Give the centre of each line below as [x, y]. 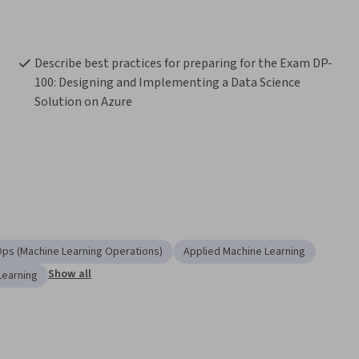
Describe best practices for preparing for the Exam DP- [183, 64]
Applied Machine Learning [244, 252]
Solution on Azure [83, 102]
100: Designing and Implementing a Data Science [167, 83]
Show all [70, 274]
